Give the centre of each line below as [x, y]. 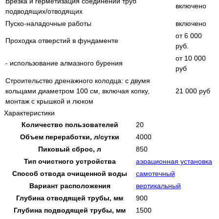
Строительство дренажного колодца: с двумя [78, 80]
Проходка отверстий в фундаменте [62, 40]
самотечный [155, 173]
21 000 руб [193, 91]
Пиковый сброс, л [70, 149]
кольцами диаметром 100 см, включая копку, [77, 91]
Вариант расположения [70, 186]
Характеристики [29, 113]
